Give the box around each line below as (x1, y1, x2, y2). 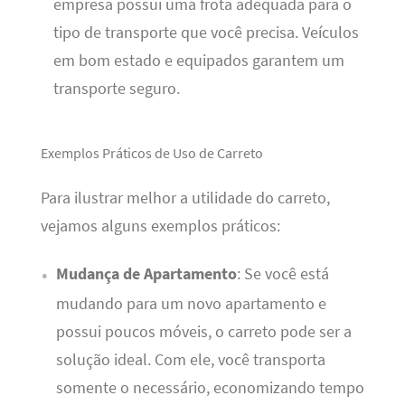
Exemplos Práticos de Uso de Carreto (40, 145, 263, 163)
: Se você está (236, 263, 329, 284)
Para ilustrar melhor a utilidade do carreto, (40, 187, 330, 208)
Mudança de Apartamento (55, 263, 237, 284)
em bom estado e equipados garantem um (52, 51, 344, 71)
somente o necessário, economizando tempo (55, 377, 364, 398)
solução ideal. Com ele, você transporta (55, 349, 325, 370)
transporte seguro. (52, 79, 180, 99)
